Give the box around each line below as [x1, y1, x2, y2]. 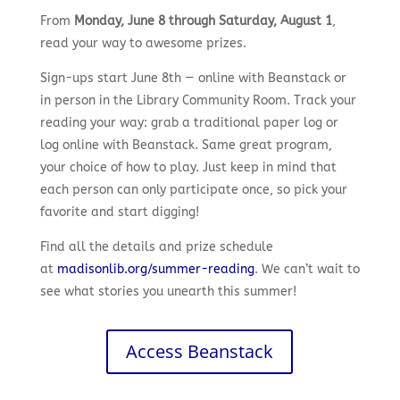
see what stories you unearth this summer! [39, 283, 296, 299]
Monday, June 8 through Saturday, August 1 [73, 12, 332, 29]
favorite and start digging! [39, 204, 199, 220]
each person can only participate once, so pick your [39, 181, 347, 197]
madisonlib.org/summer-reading [56, 261, 254, 277]
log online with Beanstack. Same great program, [39, 137, 332, 153]
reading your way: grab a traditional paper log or [39, 114, 338, 130]
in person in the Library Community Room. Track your [39, 92, 356, 108]
